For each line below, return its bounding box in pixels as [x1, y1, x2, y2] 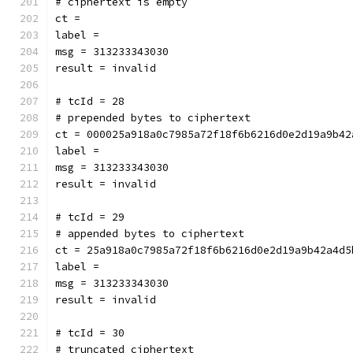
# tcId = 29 [55, 210, 124, 224]
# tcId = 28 [55, 95, 124, 108]
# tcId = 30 [55, 326, 124, 340]
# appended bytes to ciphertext [55, 227, 244, 240]
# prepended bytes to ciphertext [55, 111, 251, 124]
